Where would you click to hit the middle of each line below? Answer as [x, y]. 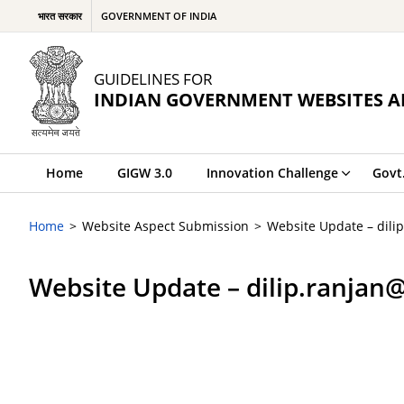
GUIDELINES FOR [153, 78]
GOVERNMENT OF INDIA [159, 16]
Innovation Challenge [272, 173]
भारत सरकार [60, 16]
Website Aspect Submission [165, 226]
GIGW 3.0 [145, 173]
